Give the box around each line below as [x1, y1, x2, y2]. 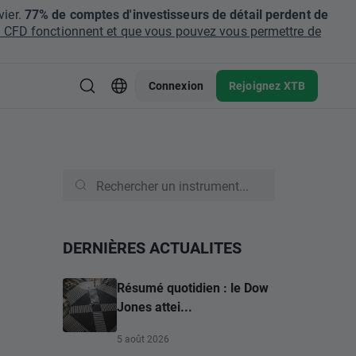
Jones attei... [117, 298, 192, 315]
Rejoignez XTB [229, 78, 305, 93]
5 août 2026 [117, 332, 169, 345]
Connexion [148, 78, 204, 93]
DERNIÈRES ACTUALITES [63, 237, 242, 257]
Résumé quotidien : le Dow [117, 279, 269, 296]
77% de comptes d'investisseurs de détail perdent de [21, 6, 328, 22]
